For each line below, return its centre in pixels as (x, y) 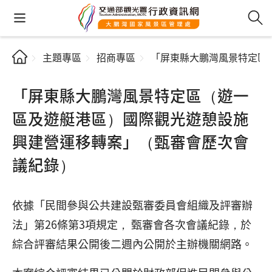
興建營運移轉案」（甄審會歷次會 (131, 141)
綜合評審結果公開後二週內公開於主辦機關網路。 (132, 243)
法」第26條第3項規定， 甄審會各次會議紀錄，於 (132, 224)
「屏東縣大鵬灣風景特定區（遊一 (131, 95)
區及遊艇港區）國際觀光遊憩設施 (131, 118)
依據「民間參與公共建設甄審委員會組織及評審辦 (132, 205)
